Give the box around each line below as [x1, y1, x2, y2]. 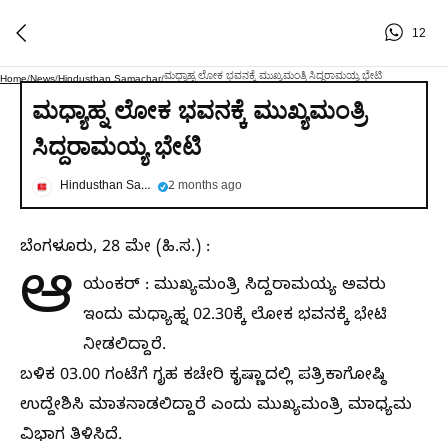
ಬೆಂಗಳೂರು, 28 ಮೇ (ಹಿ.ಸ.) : [20, 238, 210, 260]
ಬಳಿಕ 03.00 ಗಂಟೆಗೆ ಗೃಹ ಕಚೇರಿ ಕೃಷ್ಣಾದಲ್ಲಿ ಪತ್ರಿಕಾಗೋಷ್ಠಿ [20, 366, 387, 388]
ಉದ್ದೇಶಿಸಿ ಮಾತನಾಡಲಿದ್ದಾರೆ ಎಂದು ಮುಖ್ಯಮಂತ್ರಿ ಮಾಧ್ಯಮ [20, 396, 412, 418]
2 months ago [168, 179, 242, 195]
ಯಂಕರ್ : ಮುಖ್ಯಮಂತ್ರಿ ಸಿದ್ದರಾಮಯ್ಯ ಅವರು [83, 276, 386, 298]
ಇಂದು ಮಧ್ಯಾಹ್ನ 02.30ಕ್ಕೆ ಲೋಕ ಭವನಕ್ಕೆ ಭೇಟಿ [83, 306, 387, 328]
